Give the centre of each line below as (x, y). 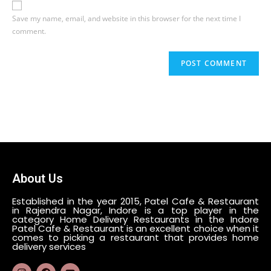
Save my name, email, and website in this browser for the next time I (126, 19)
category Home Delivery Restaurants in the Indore (135, 220)
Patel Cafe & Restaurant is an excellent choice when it (135, 229)
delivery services (49, 247)
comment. (29, 31)
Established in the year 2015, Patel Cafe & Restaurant (135, 201)
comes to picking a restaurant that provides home (135, 238)
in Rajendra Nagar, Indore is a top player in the (135, 211)
